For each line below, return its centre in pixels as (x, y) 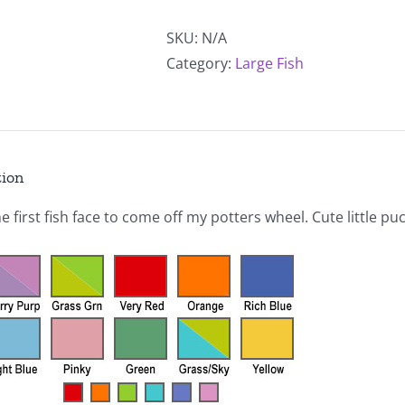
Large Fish (269, 63)
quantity (249, 35)
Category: (201, 63)
